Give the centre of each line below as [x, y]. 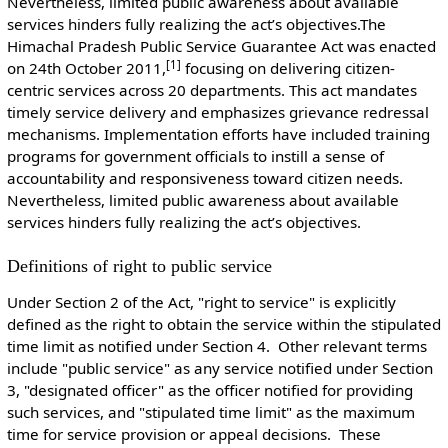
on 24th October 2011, [86, 68]
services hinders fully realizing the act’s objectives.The [196, 24]
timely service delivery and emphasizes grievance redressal [217, 112]
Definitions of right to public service [139, 266]
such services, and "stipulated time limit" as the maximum [210, 412]
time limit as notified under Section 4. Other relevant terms [216, 346]
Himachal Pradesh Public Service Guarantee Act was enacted [221, 46]
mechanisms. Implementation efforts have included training [218, 134]
